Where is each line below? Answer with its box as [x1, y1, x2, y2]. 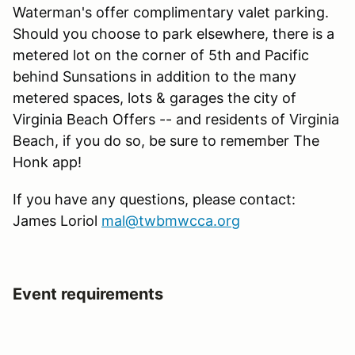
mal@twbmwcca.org [101, 212, 240, 229]
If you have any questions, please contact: [13, 190, 300, 208]
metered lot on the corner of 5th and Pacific [13, 46, 309, 63]
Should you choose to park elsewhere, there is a [13, 25, 334, 42]
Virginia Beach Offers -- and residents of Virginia [13, 110, 339, 128]
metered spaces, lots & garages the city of [13, 89, 296, 106]
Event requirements [13, 284, 163, 303]
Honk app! [13, 153, 86, 170]
